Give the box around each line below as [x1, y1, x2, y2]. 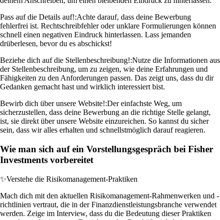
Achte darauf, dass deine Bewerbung [77, 13, 191, 22]
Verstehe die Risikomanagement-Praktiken [6, 174, 137, 183]
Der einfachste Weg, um [107, 99, 182, 108]
